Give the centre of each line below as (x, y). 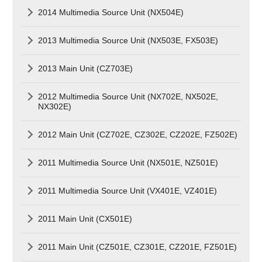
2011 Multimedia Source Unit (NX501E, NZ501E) (128, 162)
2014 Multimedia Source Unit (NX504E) (111, 12)
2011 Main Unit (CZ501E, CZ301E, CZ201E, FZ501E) (138, 247)
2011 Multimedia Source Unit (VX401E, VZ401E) (128, 190)
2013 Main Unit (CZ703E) (86, 68)
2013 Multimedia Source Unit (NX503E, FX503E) (128, 40)
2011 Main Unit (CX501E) (85, 218)
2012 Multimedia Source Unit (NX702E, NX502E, (128, 96)
